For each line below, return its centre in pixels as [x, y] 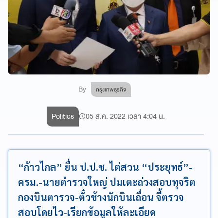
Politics [63, 116]
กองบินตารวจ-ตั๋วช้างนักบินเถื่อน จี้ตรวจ [101, 197]
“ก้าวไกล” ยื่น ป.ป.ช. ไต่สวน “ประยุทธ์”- [105, 167]
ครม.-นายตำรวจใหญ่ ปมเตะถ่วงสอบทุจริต [107, 182]
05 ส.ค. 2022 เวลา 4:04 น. [126, 116]
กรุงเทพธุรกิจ [111, 89]
